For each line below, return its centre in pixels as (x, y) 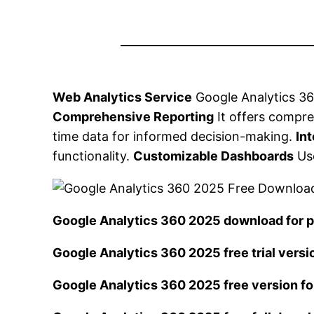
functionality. (93, 156)
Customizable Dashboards (214, 156)
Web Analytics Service (123, 97)
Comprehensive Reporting (134, 117)
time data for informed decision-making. (175, 137)
